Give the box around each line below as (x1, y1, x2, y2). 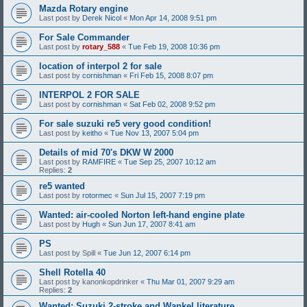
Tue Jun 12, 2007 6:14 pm (103, 249, 191, 257)
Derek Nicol (82, 14, 121, 22)
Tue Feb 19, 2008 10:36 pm (128, 42, 220, 51)
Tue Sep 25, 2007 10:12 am (124, 158, 216, 166)
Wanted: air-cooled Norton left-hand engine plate (39, 210, 245, 220)
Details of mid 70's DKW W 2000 (39, 147, 173, 158)
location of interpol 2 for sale (39, 61, 162, 71)
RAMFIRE (82, 158, 116, 166)
